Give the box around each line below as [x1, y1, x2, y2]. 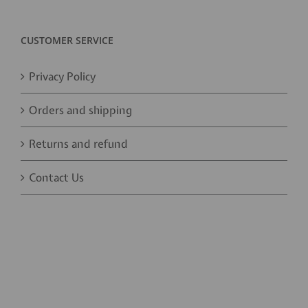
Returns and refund [29, 136, 128, 152]
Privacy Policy [29, 69, 96, 85]
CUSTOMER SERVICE [21, 34, 113, 47]
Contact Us [29, 170, 84, 186]
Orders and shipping [29, 102, 132, 118]
